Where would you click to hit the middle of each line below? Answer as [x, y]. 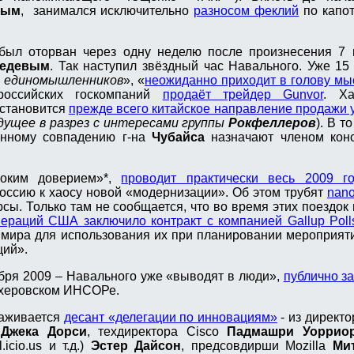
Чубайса [178, 137]
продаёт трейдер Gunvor [243, 95]
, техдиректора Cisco [157, 332]
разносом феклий [247, 11]
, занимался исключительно [107, 11]
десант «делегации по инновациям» [170, 318]
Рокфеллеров [273, 123]
